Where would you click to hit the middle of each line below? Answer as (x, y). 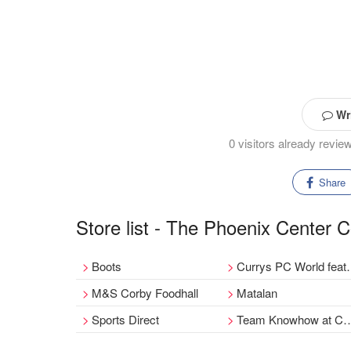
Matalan (257, 293)
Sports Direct (125, 319)
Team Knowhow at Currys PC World (290, 319)
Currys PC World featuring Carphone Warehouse (292, 266)
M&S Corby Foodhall (145, 293)
